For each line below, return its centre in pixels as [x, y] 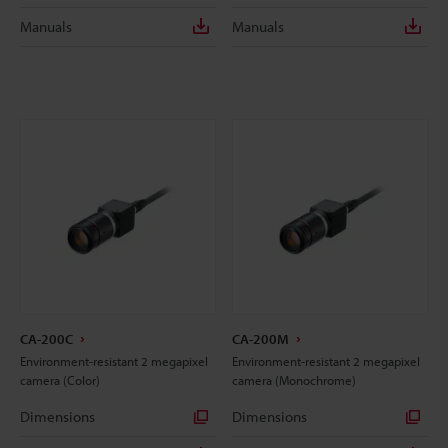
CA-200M [260, 338]
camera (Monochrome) [294, 379]
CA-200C [46, 338]
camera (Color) [60, 379]
